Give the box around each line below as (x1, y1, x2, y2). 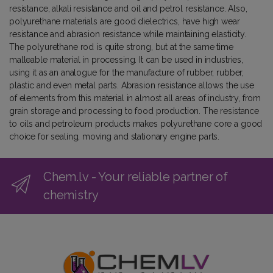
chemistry (43, 187, 99, 202)
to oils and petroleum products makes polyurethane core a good (9, 118, 263, 129)
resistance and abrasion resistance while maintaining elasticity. (9, 29, 246, 39)
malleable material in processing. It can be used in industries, (9, 54, 243, 65)
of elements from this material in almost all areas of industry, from (9, 93, 261, 103)
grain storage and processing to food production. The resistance (9, 105, 259, 116)
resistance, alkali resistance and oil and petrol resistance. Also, (9, 3, 247, 13)
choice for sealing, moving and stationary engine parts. (9, 131, 220, 141)
